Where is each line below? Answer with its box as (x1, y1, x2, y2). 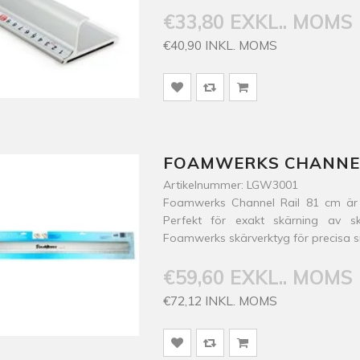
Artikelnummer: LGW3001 (162, 178, 298, 192)
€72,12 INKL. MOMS (162, 292, 277, 309)
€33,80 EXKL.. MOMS (162, 10, 353, 34)
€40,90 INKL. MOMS (162, 37, 277, 53)
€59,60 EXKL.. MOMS (162, 265, 353, 289)
